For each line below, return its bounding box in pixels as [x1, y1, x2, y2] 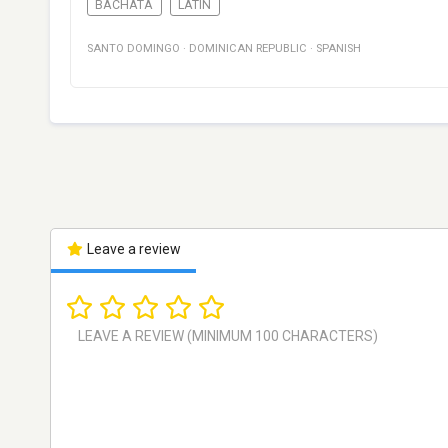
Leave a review [83, 241, 181, 258]
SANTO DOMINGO [87, 42, 180, 56]
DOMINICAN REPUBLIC [189, 42, 307, 56]
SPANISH [316, 42, 361, 56]
